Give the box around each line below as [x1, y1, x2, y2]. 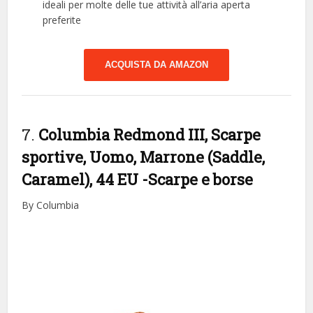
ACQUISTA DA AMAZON [105, 59, 208, 70]
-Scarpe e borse [142, 168, 254, 189]
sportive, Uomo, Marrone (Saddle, [22, 146, 265, 167]
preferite [43, 13, 82, 27]
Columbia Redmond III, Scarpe [38, 124, 261, 145]
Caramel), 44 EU [22, 168, 143, 189]
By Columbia [22, 198, 80, 212]
